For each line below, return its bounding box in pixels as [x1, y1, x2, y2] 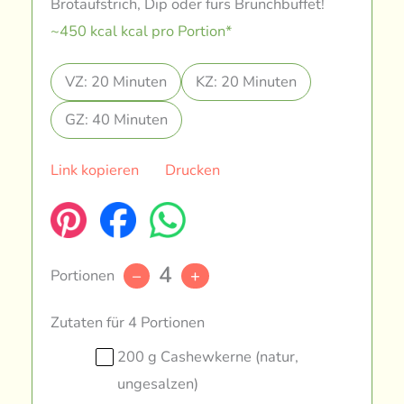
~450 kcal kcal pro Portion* [50, 20, 233, 41]
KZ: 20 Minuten [196, 70, 298, 92]
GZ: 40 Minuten [65, 108, 169, 130]
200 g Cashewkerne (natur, [117, 346, 299, 368]
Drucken [164, 159, 220, 180]
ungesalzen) [117, 373, 199, 395]
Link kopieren [50, 159, 140, 180]
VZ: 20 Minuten [65, 70, 168, 92]
